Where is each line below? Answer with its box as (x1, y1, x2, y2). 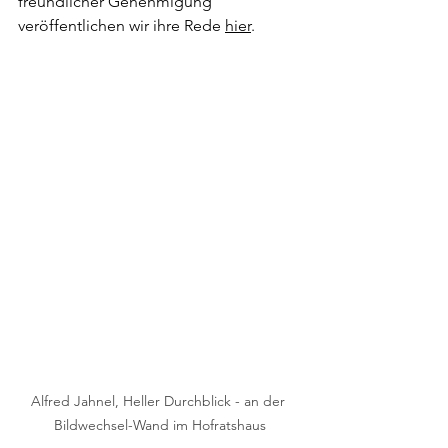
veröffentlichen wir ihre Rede (18, 16, 225, 35)
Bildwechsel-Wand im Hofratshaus (54, 415, 266, 434)
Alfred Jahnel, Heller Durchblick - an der (31, 391, 289, 410)
